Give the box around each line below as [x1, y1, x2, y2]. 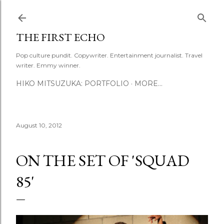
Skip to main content [71, 6, 153, 19]
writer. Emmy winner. [16, 61, 80, 69]
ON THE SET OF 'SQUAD [16, 150, 189, 171]
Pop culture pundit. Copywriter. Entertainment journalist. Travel [16, 51, 202, 59]
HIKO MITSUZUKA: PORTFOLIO [16, 79, 129, 88]
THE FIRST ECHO [16, 30, 105, 44]
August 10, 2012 [16, 121, 62, 129]
